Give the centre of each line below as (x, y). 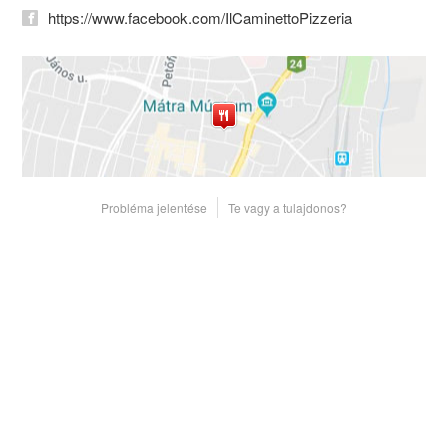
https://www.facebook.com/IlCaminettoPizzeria (200, 17)
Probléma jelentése (154, 207)
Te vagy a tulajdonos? (287, 207)
